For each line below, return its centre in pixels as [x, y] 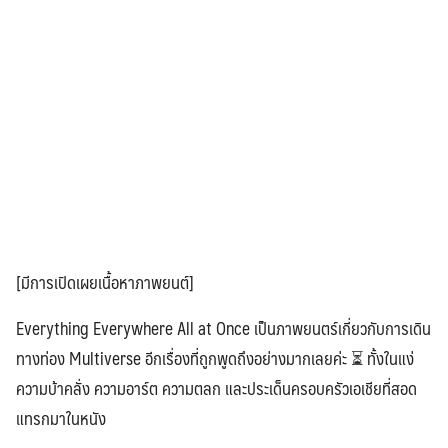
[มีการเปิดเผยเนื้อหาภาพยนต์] [105, 281]
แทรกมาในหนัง [61, 417]
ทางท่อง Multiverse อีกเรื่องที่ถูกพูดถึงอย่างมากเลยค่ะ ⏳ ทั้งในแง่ [215, 357]
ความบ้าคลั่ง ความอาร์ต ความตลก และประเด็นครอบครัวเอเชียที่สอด [216, 387]
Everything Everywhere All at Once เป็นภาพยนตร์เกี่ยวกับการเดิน [223, 327]
